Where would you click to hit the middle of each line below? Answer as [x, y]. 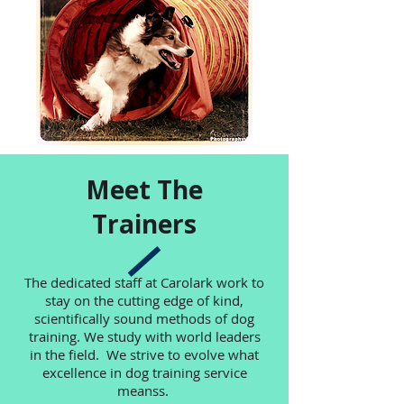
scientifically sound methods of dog [144, 318]
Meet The [144, 189]
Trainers [144, 224]
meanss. [144, 390]
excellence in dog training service [144, 372]
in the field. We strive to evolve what [144, 354]
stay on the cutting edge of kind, [144, 300]
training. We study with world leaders [144, 336]
